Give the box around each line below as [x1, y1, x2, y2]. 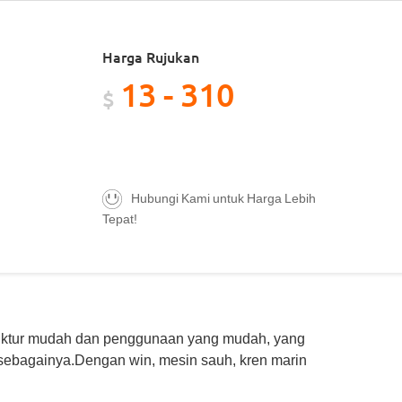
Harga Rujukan [102, 47, 199, 66]
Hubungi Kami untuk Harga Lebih [131, 189, 316, 205]
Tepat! [102, 210, 137, 227]
